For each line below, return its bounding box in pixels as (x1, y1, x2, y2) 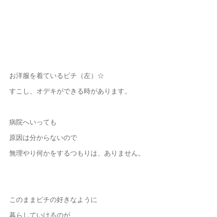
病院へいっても (9, 117, 57, 127)
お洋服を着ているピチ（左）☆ (9, 70, 104, 80)
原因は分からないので (9, 132, 77, 142)
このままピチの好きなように (9, 194, 97, 204)
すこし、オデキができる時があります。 (9, 86, 131, 96)
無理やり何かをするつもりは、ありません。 (9, 148, 145, 158)
